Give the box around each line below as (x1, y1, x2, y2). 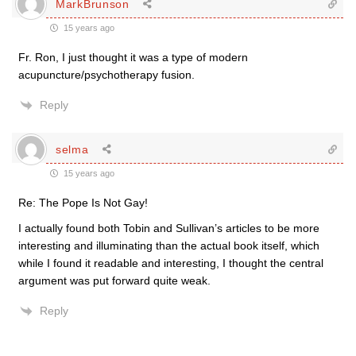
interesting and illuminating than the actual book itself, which (18, 239, 319, 252)
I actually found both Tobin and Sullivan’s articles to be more (18, 222, 319, 234)
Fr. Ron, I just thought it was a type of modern (18, 51, 248, 64)
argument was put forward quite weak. (18, 274, 211, 287)
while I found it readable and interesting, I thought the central (18, 257, 323, 269)
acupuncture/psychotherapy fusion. (18, 68, 195, 81)
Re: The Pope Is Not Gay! (18, 196, 148, 209)
